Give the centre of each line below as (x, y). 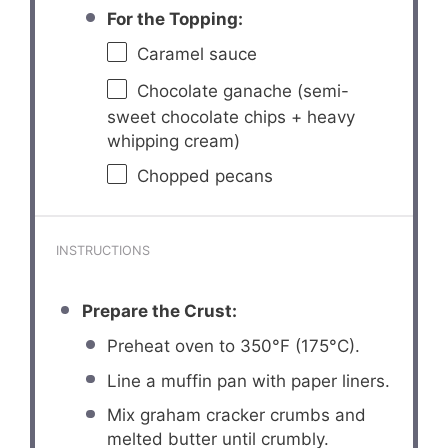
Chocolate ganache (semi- (243, 90)
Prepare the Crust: (159, 311)
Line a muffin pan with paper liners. (249, 380)
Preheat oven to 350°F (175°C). (234, 345)
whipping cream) (174, 140)
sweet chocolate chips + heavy (231, 116)
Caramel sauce (197, 53)
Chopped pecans (205, 175)
